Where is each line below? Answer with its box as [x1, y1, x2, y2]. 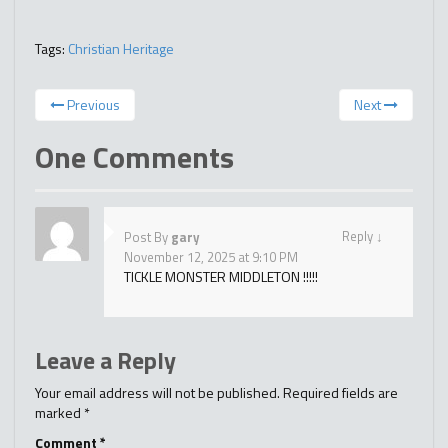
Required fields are [283, 382, 398, 404]
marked [35, 402, 84, 424]
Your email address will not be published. [35, 382, 280, 404]
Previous [64, 94, 120, 116]
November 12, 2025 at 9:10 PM [124, 247, 298, 268]
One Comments [35, 134, 234, 181]
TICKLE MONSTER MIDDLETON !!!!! [124, 266, 318, 288]
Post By [124, 227, 171, 248]
